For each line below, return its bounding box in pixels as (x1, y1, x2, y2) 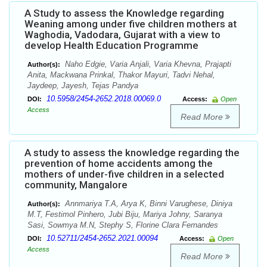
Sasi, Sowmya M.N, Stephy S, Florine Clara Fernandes (27, 221, 218, 230)
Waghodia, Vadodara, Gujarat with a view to (24, 29, 221, 41)
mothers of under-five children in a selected (24, 168, 224, 181)
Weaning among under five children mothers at (24, 18, 237, 30)
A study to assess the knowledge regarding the (24, 147, 240, 159)
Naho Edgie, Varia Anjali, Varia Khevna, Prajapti (63, 60, 231, 69)
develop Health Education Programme (24, 39, 198, 52)
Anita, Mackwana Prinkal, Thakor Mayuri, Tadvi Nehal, (27, 70, 215, 80)
